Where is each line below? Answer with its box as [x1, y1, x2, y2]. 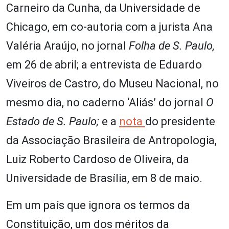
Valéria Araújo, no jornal [6, 39, 129, 52]
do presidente [145, 114, 215, 128]
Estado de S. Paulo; [6, 114, 102, 128]
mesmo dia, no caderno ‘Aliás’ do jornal [6, 96, 206, 109]
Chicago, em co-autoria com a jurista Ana [6, 20, 213, 33]
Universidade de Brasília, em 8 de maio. [6, 171, 202, 185]
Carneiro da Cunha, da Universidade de [6, 1, 200, 14]
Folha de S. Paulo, [129, 39, 215, 52]
